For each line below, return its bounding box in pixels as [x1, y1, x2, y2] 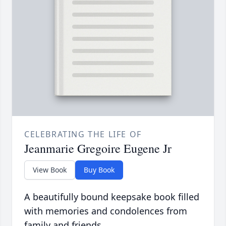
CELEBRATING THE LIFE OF [24, 129, 142, 140]
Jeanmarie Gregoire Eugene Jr [24, 140, 172, 157]
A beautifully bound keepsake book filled [24, 191, 199, 203]
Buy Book [84, 165, 115, 175]
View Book [33, 165, 67, 175]
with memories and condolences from [24, 205, 187, 217]
